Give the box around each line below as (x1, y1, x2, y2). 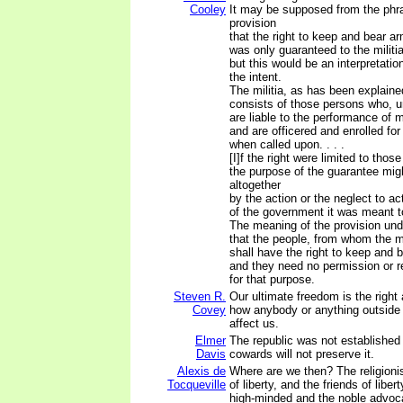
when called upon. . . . (229, 138, 345, 151)
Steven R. (174, 290, 226, 303)
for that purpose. (229, 273, 315, 286)
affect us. (229, 317, 279, 330)
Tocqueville (167, 378, 226, 391)
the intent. (229, 70, 282, 84)
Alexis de (177, 364, 226, 378)
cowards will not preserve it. (229, 347, 374, 361)
